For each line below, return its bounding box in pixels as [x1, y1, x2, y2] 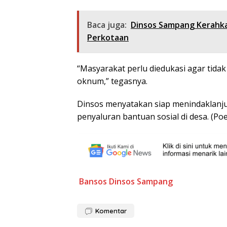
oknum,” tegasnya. [77, 75, 147, 87]
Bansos [79, 176, 107, 187]
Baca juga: [87, 19, 127, 30]
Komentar [95, 207, 127, 215]
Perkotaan [87, 31, 129, 43]
